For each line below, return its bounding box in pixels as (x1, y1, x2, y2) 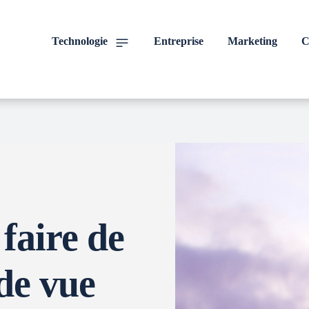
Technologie (52, 35, 108, 47)
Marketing (228, 35, 277, 47)
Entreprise (154, 35, 203, 47)
